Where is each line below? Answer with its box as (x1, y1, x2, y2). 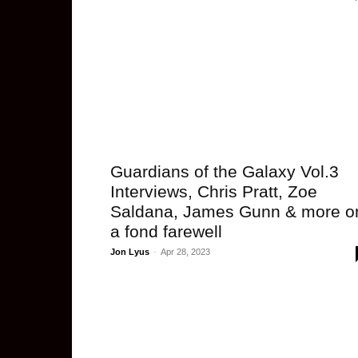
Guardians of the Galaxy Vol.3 (110, 162, 339, 181)
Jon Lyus (110, 247, 149, 257)
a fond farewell (110, 222, 222, 241)
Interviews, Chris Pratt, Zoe (110, 182, 317, 201)
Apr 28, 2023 (161, 247, 210, 257)
